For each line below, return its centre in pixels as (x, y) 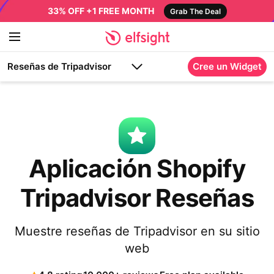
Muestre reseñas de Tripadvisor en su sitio (137, 231)
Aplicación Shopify (137, 168)
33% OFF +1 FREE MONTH (101, 11)
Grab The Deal (195, 11)
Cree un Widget (227, 66)
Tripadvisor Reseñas (137, 198)
